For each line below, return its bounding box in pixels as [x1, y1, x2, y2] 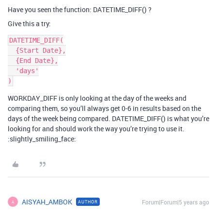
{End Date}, [8, 57, 15, 64]
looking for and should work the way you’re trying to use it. [8, 124, 185, 133]
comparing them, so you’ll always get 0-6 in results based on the [8, 104, 201, 113]
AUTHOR [78, 199, 98, 205]
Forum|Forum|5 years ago [142, 198, 209, 206]
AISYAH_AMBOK [22, 197, 72, 206]
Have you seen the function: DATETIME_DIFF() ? [8, 5, 152, 14]
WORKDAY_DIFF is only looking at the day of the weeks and [8, 93, 186, 103]
